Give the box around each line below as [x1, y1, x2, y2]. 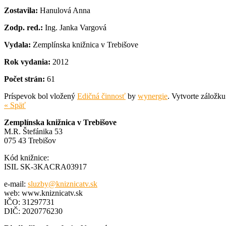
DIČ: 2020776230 [4, 206, 63, 215]
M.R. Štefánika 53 [4, 127, 63, 136]
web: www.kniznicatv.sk [4, 188, 83, 197]
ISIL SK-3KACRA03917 [4, 162, 87, 171]
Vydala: [4, 40, 31, 49]
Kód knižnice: [4, 153, 49, 162]
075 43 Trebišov [4, 136, 56, 145]
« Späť [4, 100, 26, 109]
